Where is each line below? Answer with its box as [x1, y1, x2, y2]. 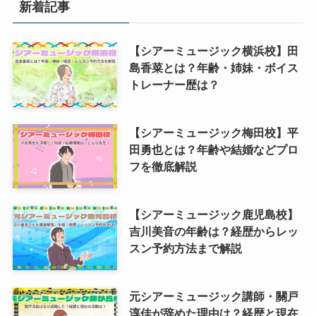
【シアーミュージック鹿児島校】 [128, 207, 298, 221]
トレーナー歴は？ [128, 78, 219, 91]
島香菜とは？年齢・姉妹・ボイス [128, 61, 298, 74]
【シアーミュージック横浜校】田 [128, 44, 298, 57]
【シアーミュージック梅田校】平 [128, 126, 298, 139]
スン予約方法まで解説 [128, 241, 242, 255]
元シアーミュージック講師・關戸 [128, 289, 298, 303]
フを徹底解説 [128, 159, 197, 173]
